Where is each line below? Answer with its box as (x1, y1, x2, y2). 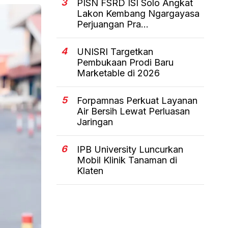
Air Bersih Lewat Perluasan (77, 106, 190, 117)
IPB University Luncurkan (77, 144, 183, 155)
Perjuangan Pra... (77, 19, 149, 30)
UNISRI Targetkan (77, 46, 153, 58)
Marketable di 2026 (77, 68, 160, 79)
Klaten (77, 165, 103, 177)
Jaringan (77, 117, 113, 128)
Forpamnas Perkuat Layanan (77, 95, 197, 106)
